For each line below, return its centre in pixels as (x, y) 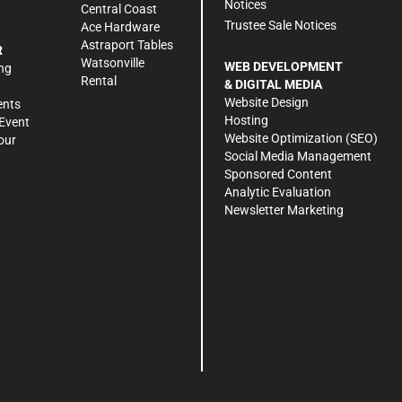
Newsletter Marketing (284, 210)
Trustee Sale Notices (280, 26)
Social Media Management (298, 157)
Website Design (267, 103)
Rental (99, 80)
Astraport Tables (127, 44)
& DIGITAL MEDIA (273, 85)
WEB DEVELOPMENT (284, 67)
